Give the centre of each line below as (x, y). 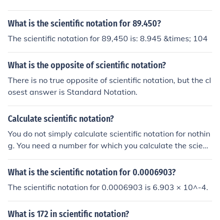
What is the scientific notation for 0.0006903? (92, 172)
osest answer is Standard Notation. (73, 92)
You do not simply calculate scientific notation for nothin (109, 134)
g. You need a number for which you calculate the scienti (110, 145)
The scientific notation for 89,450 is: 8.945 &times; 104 (108, 38)
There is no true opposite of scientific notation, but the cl (110, 80)
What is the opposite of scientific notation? (87, 65)
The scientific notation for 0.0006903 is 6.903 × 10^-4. (108, 187)
